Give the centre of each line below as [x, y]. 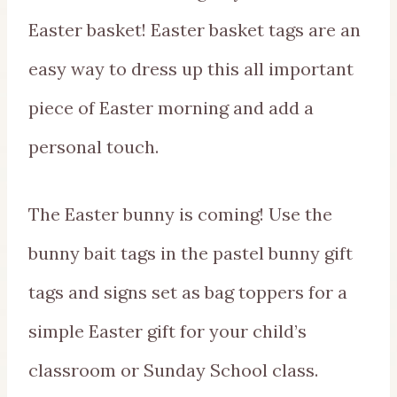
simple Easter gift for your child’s [167, 331]
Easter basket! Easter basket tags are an [195, 30]
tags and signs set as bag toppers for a [188, 292]
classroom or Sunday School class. [173, 370]
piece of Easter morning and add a [171, 108]
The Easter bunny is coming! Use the [180, 214]
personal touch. [93, 147]
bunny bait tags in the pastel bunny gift [191, 253]
